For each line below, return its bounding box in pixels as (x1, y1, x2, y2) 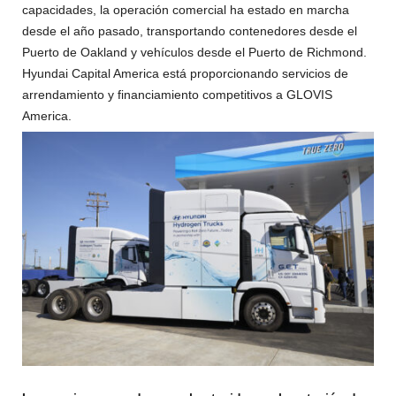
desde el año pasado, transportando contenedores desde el (22, 23, 357, 38)
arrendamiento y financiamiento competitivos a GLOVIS (22, 87, 332, 102)
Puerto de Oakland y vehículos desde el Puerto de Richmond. (22, 44, 367, 59)
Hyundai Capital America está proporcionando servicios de (22, 65, 348, 80)
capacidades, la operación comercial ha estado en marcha (22, 2, 349, 17)
